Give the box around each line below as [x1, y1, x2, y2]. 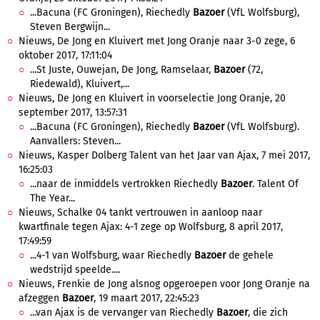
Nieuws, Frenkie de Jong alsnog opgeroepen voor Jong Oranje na [19, 278, 310, 290]
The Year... [30, 192, 75, 204]
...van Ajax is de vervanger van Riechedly [30, 306, 216, 319]
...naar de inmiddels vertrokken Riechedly [30, 178, 221, 190]
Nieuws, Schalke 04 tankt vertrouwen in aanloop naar [19, 206, 262, 219]
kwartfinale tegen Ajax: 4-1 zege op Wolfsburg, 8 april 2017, [19, 221, 283, 233]
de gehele [226, 249, 274, 261]
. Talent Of [252, 178, 299, 190]
